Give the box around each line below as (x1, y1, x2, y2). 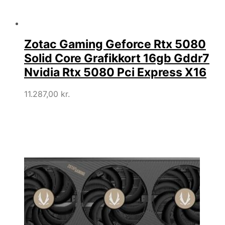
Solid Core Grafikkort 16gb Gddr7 (24, 51, 209, 66)
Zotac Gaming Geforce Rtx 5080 (24, 37, 206, 52)
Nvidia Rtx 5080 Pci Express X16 (24, 65, 206, 80)
